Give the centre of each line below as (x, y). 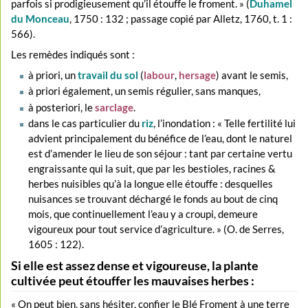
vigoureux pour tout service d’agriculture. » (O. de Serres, (156, 229)
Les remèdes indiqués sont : (73, 54)
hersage (197, 75)
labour (159, 75)
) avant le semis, (252, 75)
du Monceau (41, 19)
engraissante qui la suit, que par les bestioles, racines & (152, 169)
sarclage (114, 107)
